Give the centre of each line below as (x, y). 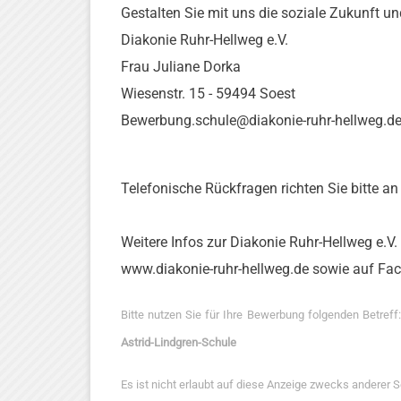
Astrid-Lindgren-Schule (179, 342)
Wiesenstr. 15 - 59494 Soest (208, 94)
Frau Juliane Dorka (181, 67)
